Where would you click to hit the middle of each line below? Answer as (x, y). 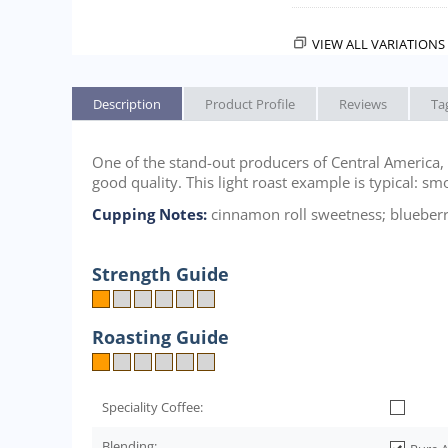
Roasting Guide (160, 337)
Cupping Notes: (151, 214)
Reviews (363, 104)
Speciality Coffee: (152, 407)
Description (127, 104)
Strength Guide (160, 274)
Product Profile (250, 104)
